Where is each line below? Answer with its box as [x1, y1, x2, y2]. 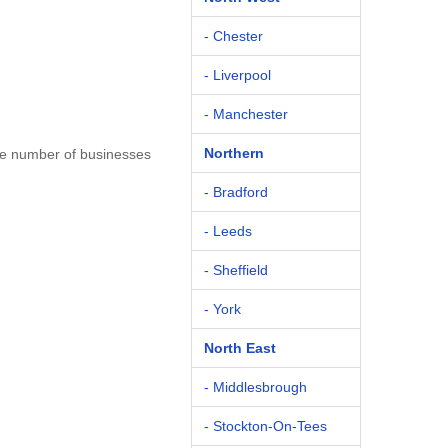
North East [204, 340, 276, 356]
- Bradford [204, 184, 268, 200]
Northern [204, 145, 264, 161]
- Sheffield [204, 262, 268, 278]
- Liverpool [204, 67, 271, 83]
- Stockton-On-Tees [204, 418, 327, 434]
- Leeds [204, 223, 252, 239]
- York [204, 301, 241, 317]
